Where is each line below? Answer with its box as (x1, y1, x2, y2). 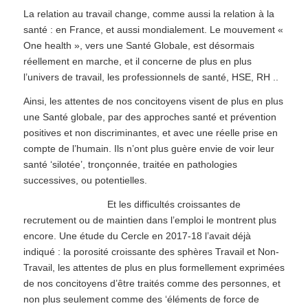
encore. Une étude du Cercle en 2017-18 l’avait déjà (23, 230, 251, 241)
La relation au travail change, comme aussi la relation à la (23, 8, 274, 20)
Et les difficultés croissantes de (107, 198, 241, 210)
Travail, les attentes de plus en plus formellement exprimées (23, 261, 285, 273)
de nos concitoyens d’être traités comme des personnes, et (23, 277, 280, 289)
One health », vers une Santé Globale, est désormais (23, 40, 254, 52)
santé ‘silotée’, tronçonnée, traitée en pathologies (23, 159, 237, 170)
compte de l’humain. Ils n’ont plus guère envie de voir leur (23, 143, 274, 155)
